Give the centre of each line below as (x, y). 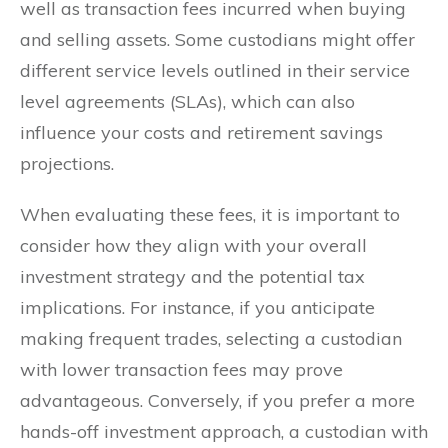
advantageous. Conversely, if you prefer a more (217, 401)
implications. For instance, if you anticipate (197, 308)
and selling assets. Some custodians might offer (217, 40)
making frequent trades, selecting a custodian (211, 339)
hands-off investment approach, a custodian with (224, 432)
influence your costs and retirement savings (201, 133)
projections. (67, 164)
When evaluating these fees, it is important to (210, 215)
